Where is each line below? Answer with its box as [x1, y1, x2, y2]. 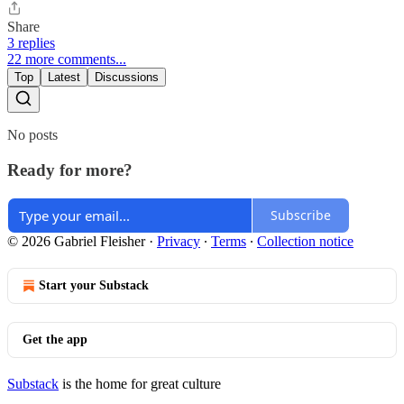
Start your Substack [39, 278, 149, 292]
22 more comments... [7, 51, 126, 68]
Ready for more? [7, 161, 133, 180]
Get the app [23, 332, 87, 346]
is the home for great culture [59, 375, 221, 391]
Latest [48, 70, 80, 85]
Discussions [95, 70, 159, 85]
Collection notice [257, 233, 353, 249]
